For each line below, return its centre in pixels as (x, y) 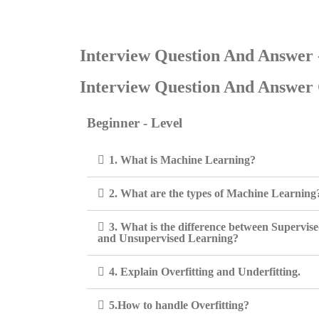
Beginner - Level (135, 123)
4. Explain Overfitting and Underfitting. (205, 272)
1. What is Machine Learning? (182, 160)
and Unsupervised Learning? (168, 238)
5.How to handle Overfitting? (179, 305)
